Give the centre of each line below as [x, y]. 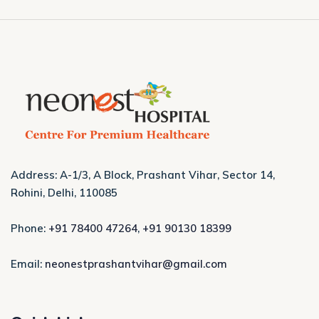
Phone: [30, 228]
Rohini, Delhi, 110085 [64, 192]
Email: [28, 263]
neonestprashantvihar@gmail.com [136, 263]
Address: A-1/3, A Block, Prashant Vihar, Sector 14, [143, 174]
